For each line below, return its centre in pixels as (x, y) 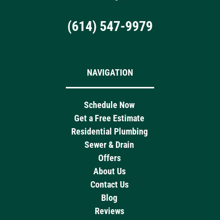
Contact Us (109, 185)
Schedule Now (110, 105)
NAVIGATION (110, 73)
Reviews (109, 211)
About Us (109, 171)
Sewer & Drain (110, 145)
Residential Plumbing (109, 132)
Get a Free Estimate (110, 118)
